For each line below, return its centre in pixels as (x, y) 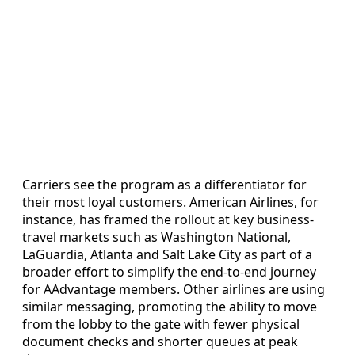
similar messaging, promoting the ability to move (170, 307)
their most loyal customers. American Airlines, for (170, 202)
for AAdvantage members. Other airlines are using (174, 290)
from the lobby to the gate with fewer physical (161, 324)
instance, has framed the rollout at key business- (168, 220)
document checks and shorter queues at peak (160, 342)
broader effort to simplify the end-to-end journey (169, 272)
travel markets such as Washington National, (157, 237)
